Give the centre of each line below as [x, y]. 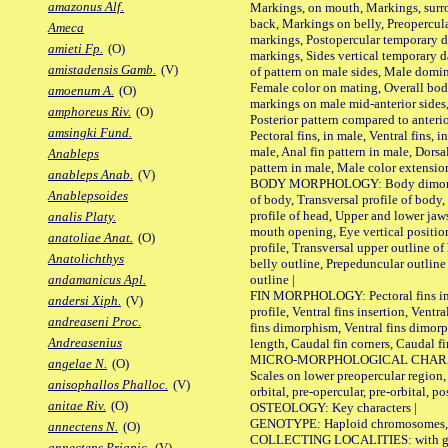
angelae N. [77, 364]
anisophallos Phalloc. [108, 385]
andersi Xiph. [84, 301]
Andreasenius [85, 343]
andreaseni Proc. [94, 322]
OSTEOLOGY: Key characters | [333, 407]
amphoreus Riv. [89, 112]
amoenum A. [81, 91]
